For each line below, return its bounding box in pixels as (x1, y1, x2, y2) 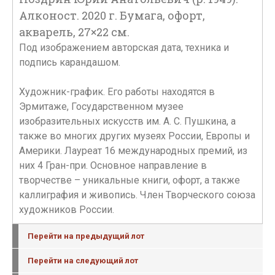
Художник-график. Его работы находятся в (19, 86, 215, 98)
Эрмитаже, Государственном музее (19, 101, 184, 112)
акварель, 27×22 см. (19, 25, 130, 39)
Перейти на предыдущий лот (28, 231, 144, 241)
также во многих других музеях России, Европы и (19, 130, 250, 142)
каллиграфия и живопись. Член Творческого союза (19, 189, 255, 201)
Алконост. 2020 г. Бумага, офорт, (19, 8, 205, 23)
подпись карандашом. (19, 56, 120, 68)
